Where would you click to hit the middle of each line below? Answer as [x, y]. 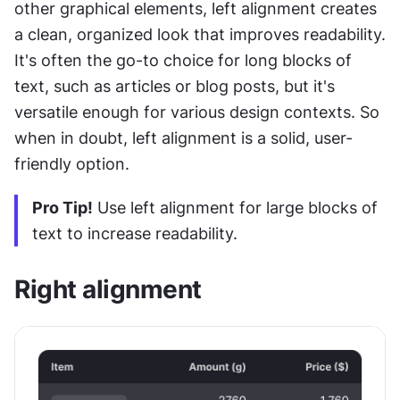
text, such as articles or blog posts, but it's [175, 86]
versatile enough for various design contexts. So [197, 112]
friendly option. [72, 163]
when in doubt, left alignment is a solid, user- [183, 137]
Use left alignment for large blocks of [235, 207]
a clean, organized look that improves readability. [200, 34]
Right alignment [108, 289]
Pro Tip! [62, 207]
